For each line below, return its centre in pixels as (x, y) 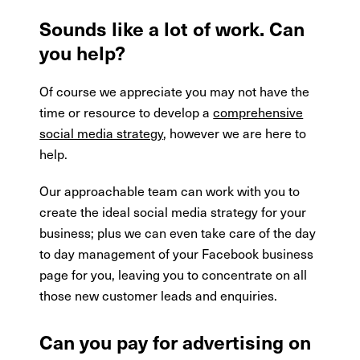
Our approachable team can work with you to (170, 191)
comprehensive (258, 112)
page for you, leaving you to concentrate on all (174, 274)
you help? (83, 53)
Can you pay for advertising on (176, 342)
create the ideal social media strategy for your (173, 212)
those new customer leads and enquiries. (159, 295)
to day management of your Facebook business (177, 254)
